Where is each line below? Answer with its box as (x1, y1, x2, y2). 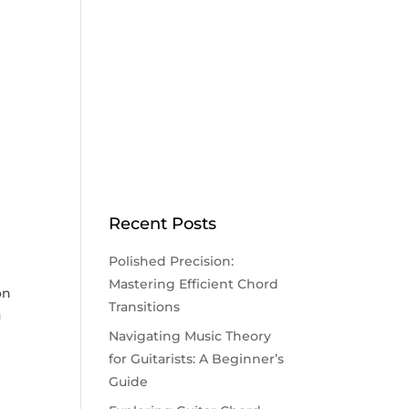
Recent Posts (109, 214, 217, 235)
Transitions (109, 299, 181, 316)
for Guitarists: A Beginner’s (109, 351, 285, 368)
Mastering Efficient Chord (109, 276, 279, 293)
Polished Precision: (109, 253, 235, 270)
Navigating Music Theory (109, 328, 272, 345)
